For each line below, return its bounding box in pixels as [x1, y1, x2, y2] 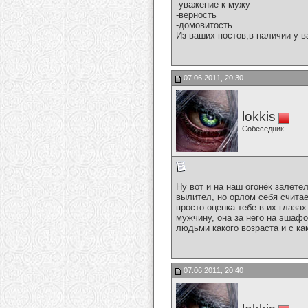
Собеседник [242, 124, 284, 133]
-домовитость [176, 20, 232, 31]
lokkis [242, 109, 276, 124]
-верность [176, 10, 217, 21]
